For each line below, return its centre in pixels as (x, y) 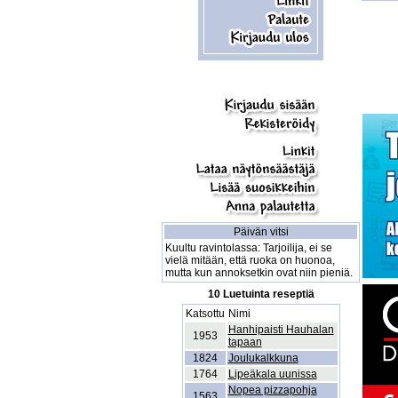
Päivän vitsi (261, 232)
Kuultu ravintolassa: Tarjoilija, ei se (249, 248)
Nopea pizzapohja (272, 390)
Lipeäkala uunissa (272, 374)
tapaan (245, 342)
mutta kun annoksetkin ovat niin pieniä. (259, 273)
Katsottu (205, 314)
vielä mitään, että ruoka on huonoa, (250, 260)
